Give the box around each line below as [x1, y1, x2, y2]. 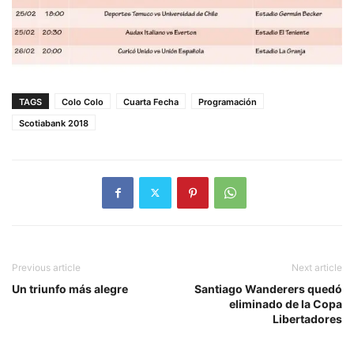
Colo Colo [62, 96, 104, 107]
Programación [198, 96, 257, 107]
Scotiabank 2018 [19, 117, 88, 129]
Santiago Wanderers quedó [194, 281, 342, 296]
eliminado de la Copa [229, 296, 342, 311]
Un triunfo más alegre [12, 281, 128, 296]
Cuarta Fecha [123, 96, 179, 107]
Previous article [12, 261, 81, 273]
